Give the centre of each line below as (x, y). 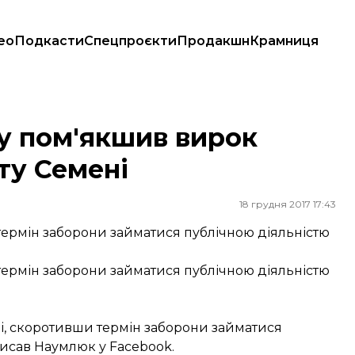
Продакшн (213, 41)
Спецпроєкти (130, 41)
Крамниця (284, 41)
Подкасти (49, 41)
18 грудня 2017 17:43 (288, 204)
